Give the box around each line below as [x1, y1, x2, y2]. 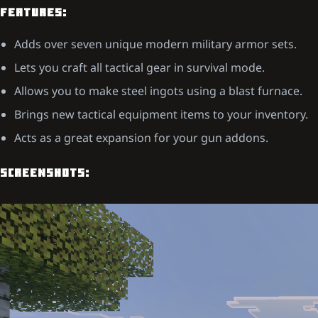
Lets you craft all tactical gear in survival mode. [14, 60, 265, 76]
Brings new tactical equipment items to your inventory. [14, 106, 308, 123]
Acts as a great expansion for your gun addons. [14, 130, 268, 146]
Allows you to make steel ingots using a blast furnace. [14, 83, 302, 99]
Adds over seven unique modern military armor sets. [14, 36, 297, 53]
